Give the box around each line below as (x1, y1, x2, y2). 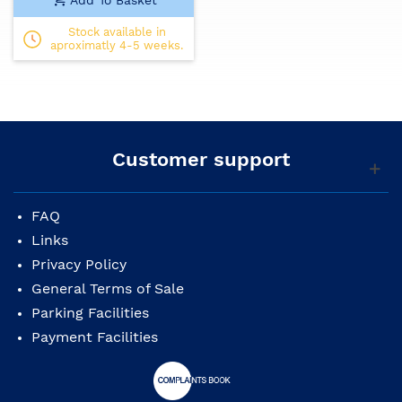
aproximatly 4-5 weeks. (50, 39, 183, 53)
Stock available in (67, 25, 166, 39)
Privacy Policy (31, 256, 127, 274)
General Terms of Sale (31, 280, 184, 298)
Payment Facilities (31, 328, 158, 346)
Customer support (112, 148, 290, 171)
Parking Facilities (31, 304, 149, 322)
